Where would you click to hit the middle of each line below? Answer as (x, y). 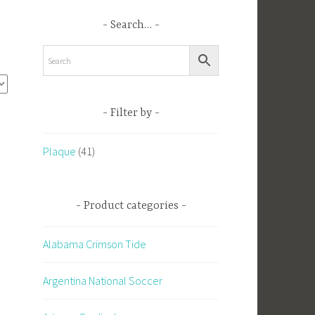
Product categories (131, 206)
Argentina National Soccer (103, 280)
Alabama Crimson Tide (95, 244)
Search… (131, 25)
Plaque (59, 151)
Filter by (131, 113)
